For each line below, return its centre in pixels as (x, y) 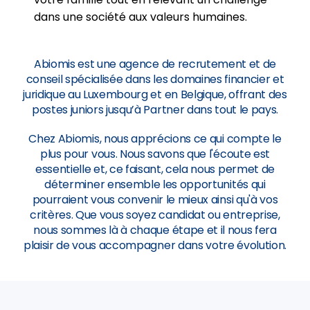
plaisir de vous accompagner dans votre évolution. (155, 245)
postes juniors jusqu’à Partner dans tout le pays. (155, 110)
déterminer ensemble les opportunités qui (155, 184)
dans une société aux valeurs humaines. (140, 17)
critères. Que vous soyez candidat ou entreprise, (155, 215)
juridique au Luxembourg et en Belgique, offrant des (155, 94)
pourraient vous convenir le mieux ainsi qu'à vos (155, 200)
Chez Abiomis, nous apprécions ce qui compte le (155, 139)
